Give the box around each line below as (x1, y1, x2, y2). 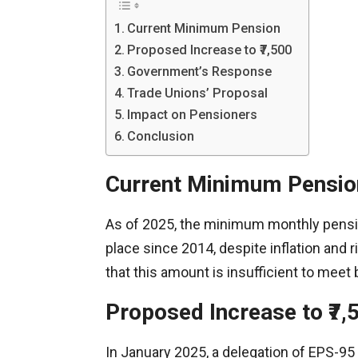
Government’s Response (127, 63, 272, 79)
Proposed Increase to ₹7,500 (127, 42, 292, 58)
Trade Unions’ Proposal (127, 85, 268, 101)
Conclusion (127, 128, 195, 144)
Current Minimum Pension (127, 20, 281, 36)
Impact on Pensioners (127, 106, 258, 122)
